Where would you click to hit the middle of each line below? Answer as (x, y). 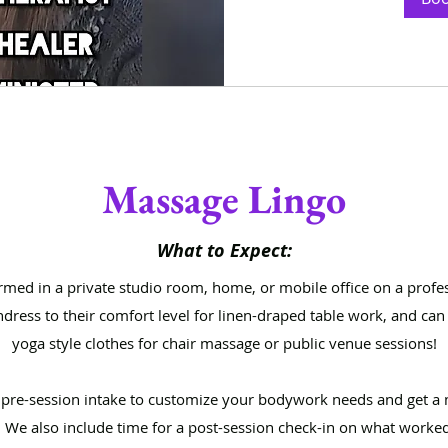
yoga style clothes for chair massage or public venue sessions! (224, 343)
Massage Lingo (224, 199)
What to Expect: (224, 250)
